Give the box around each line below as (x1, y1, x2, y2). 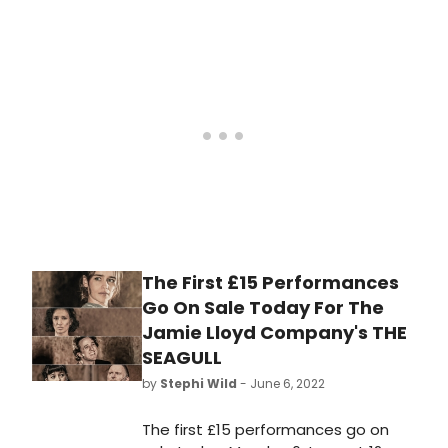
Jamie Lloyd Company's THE (142, 320, 407, 346)
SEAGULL (142, 345, 222, 371)
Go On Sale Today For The (142, 295, 384, 321)
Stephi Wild (160, 375, 237, 393)
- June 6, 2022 (237, 375, 325, 393)
